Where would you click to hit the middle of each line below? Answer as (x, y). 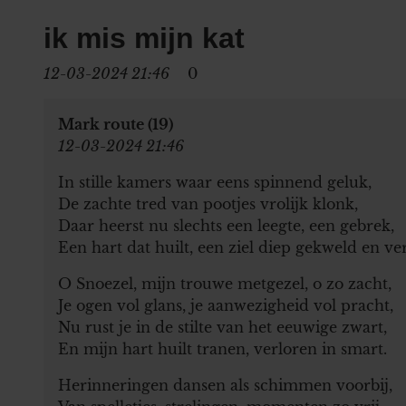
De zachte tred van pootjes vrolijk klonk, (208, 203)
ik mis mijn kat (144, 38)
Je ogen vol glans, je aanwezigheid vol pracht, (226, 305)
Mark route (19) (116, 124)
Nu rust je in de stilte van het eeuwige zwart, (222, 327)
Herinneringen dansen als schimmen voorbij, (225, 385)
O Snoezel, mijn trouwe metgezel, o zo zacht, (225, 283)
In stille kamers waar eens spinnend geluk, (215, 182)
